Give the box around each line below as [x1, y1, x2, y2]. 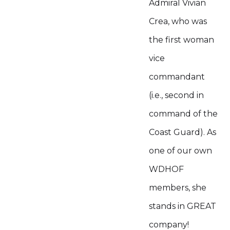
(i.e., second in [149, 90, 204, 100]
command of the [149, 109, 218, 119]
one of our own [149, 146, 212, 156]
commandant [149, 72, 205, 82]
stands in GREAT [149, 201, 216, 211]
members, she [149, 183, 206, 193]
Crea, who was [149, 16, 207, 26]
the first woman [149, 35, 214, 45]
